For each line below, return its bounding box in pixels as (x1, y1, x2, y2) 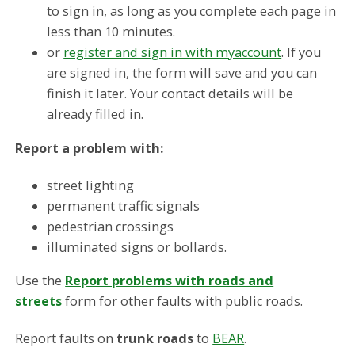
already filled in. (47, 105, 144, 124)
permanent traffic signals (47, 197, 200, 215)
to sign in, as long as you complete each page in (47, 2, 337, 21)
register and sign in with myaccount (63, 44, 282, 62)
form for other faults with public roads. (62, 292, 303, 311)
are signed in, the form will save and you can (47, 64, 318, 82)
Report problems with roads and (65, 272, 274, 290)
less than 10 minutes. (47, 23, 176, 41)
